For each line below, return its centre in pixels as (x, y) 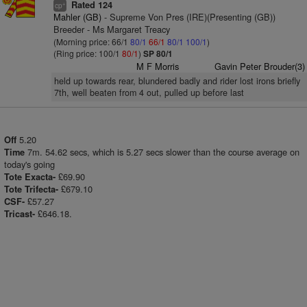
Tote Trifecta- (31, 189)
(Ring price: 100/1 (87, 53)
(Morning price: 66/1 (91, 41)
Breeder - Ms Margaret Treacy (111, 29)
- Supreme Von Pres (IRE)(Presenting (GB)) (188, 17)
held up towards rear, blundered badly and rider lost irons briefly (177, 81)
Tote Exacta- (30, 177)
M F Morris (158, 66)
